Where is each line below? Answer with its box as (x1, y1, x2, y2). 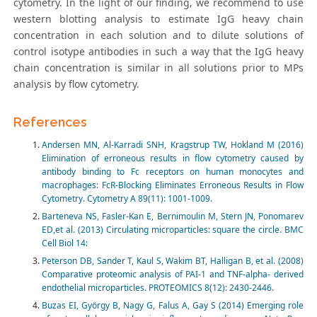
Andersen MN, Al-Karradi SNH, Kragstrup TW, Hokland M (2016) (42, 139, 304, 151)
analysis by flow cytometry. (13, 77, 140, 91)
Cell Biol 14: (42, 237, 88, 250)
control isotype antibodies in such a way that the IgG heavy (13, 45, 304, 59)
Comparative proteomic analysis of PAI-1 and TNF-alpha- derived (42, 268, 304, 281)
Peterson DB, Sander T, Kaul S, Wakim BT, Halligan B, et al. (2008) (42, 255, 304, 267)
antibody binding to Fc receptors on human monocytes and (42, 166, 304, 178)
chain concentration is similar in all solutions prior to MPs (13, 61, 304, 75)
